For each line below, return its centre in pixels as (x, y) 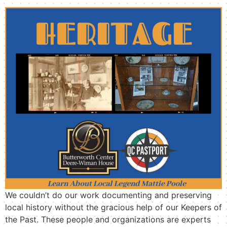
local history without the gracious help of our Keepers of (113, 207)
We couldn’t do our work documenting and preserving (108, 195)
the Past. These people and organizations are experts (108, 219)
